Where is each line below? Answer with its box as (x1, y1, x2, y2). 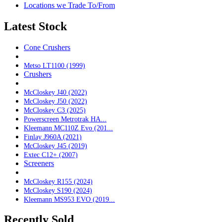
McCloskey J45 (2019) (24, 141, 87, 150)
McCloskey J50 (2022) (24, 97, 87, 105)
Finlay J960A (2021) (24, 132, 82, 141)
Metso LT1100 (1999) (24, 61, 85, 69)
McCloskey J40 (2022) (24, 88, 87, 96)
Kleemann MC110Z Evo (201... (24, 123, 113, 132)
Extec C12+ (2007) (24, 150, 78, 159)
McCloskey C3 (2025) (24, 106, 86, 114)
